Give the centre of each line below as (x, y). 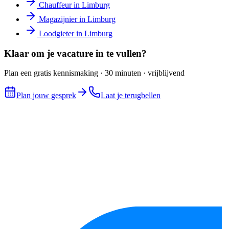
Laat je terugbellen (131, 96)
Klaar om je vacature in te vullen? (75, 53)
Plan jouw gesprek (46, 96)
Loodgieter (56, 33)
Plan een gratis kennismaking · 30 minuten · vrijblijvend (94, 73)
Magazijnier (58, 19)
